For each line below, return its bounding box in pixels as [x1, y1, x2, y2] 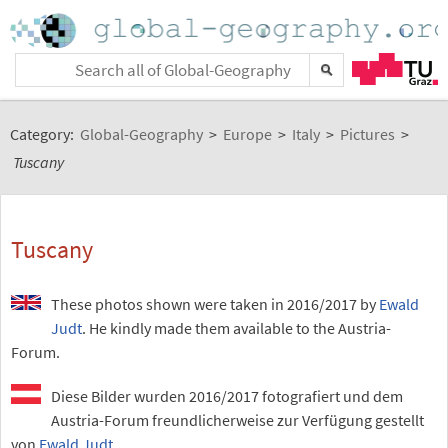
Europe [223, 124, 272, 144]
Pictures [340, 124, 395, 144]
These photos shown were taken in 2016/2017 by [51, 294, 379, 314]
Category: [10, 124, 77, 144]
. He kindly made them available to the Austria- [82, 318, 391, 338]
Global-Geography [80, 124, 203, 144]
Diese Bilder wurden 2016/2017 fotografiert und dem [51, 386, 403, 406]
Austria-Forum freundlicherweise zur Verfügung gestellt [51, 410, 424, 430]
